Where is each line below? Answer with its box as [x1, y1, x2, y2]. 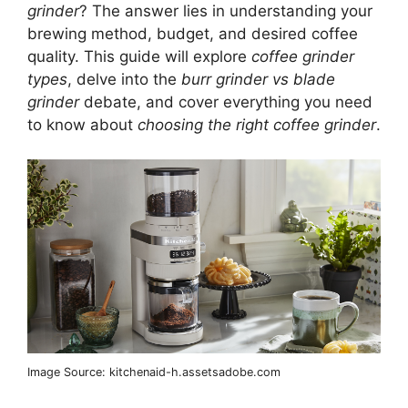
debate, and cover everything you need [79, 92, 372, 111]
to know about [27, 115, 138, 134]
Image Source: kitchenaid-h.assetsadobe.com [27, 364, 280, 379]
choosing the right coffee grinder [138, 115, 376, 134]
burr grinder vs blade [181, 69, 335, 88]
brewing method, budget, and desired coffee [27, 24, 358, 43]
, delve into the [67, 69, 181, 88]
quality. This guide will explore [27, 46, 251, 66]
